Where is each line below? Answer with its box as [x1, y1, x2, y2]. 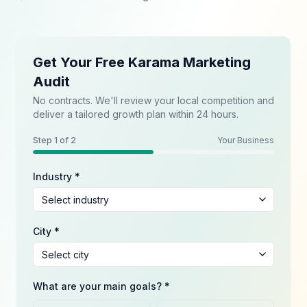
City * [33, 225, 60, 237]
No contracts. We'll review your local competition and [33, 95, 274, 106]
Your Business [217, 135, 274, 145]
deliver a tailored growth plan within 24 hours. [33, 108, 238, 120]
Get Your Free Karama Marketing [33, 54, 251, 71]
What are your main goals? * [33, 280, 170, 292]
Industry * [33, 171, 80, 182]
